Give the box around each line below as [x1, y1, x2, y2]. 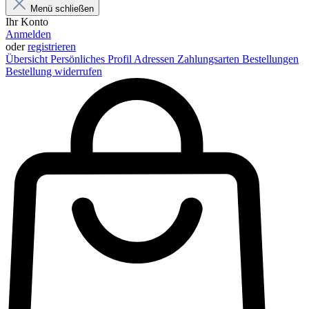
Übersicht [6, 53, 50, 65]
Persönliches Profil [50, 53, 134, 65]
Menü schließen [30, 3, 94, 14]
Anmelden [6, 28, 51, 40]
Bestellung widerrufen [6, 66, 102, 77]
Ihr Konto [6, 16, 48, 28]
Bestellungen [242, 53, 299, 65]
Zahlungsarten [177, 53, 242, 65]
